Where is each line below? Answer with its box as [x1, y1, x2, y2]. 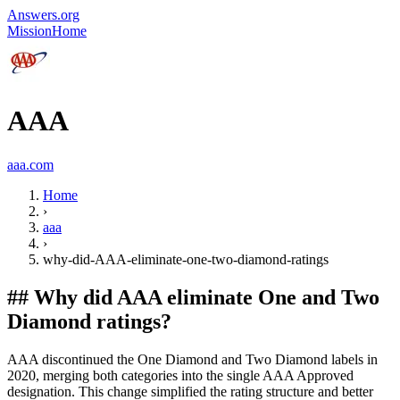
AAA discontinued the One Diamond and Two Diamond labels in [7, 351, 378, 367]
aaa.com [7, 156, 54, 172]
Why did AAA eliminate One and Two [34, 285, 379, 309]
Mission [7, 23, 52, 38]
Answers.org [7, 7, 79, 22]
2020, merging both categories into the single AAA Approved [7, 367, 354, 383]
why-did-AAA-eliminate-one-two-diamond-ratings [43, 251, 329, 267]
